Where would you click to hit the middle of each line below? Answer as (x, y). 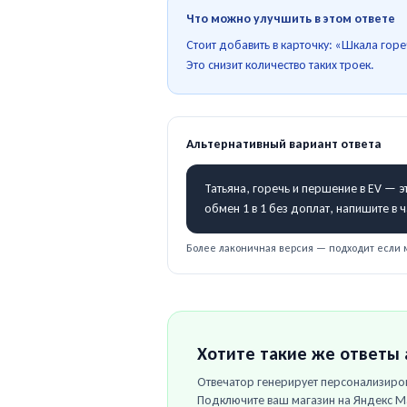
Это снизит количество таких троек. (280, 65)
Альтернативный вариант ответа (284, 144)
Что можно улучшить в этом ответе (291, 19)
